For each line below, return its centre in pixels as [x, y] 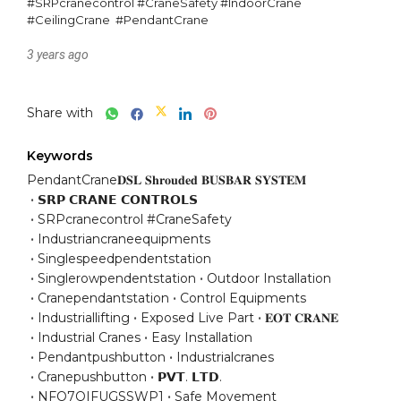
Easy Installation [202, 337]
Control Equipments [243, 298]
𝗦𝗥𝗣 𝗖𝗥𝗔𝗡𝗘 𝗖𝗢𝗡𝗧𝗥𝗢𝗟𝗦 [118, 200]
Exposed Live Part [197, 318]
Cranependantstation [103, 298]
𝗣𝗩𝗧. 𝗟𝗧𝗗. [190, 377]
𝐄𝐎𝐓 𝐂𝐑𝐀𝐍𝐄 [302, 318]
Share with [60, 113]
